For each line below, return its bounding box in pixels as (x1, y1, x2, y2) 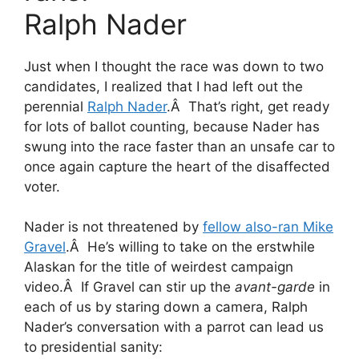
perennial (24, 98, 87, 115)
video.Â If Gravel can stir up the (24, 279, 235, 295)
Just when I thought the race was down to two (24, 58, 324, 75)
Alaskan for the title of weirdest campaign (24, 259, 293, 275)
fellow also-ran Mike (203, 219, 333, 235)
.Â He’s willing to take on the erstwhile (66, 239, 315, 255)
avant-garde (235, 279, 315, 295)
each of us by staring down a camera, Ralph (24, 299, 308, 315)
